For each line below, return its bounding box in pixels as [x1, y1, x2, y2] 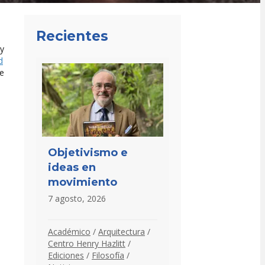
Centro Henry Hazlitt [48, 237, 125, 249]
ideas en [48, 160, 96, 174]
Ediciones [48, 249, 84, 261]
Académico [48, 225, 91, 237]
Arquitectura [98, 225, 145, 237]
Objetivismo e [48, 146, 128, 159]
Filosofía [92, 249, 124, 261]
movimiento [48, 175, 117, 189]
